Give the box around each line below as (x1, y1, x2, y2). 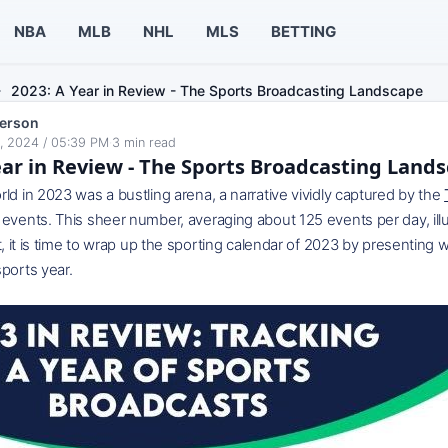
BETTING (270, 21, 336, 41)
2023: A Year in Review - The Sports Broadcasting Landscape (11, 82, 423, 99)
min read (124, 135, 176, 150)
